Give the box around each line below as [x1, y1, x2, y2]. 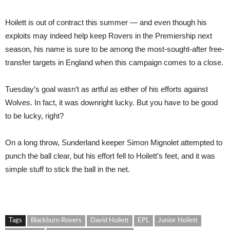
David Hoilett [90, 217, 129, 224]
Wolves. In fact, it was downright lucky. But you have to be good [5, 98, 218, 107]
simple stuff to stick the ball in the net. [5, 165, 130, 174]
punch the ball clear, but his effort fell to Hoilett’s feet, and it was [5, 151, 215, 160]
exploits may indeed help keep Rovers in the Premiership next [5, 31, 212, 40]
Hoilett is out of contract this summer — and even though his [5, 18, 207, 27]
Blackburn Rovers [31, 217, 82, 224]
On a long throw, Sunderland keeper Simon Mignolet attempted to [5, 138, 222, 147]
